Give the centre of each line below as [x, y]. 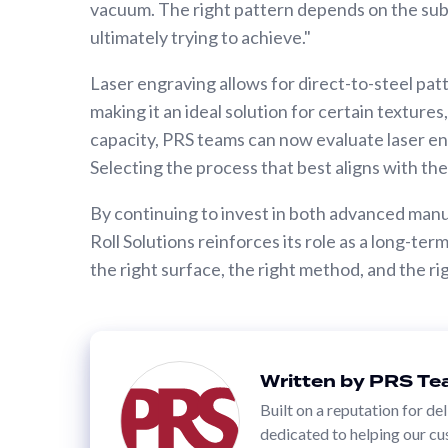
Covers [60, 257]
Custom [63, 57]
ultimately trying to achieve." [200, 36]
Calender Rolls [86, 23]
